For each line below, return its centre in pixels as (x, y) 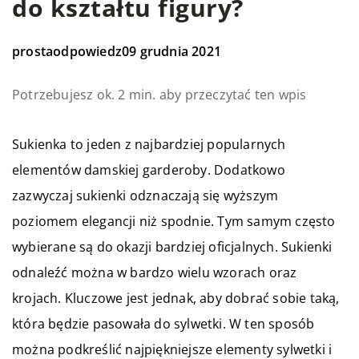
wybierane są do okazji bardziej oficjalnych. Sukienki (172, 247)
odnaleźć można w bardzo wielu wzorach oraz (155, 273)
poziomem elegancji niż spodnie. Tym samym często (174, 222)
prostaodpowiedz (67, 52)
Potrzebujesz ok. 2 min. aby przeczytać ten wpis (159, 95)
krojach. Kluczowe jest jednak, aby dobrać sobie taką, (176, 298)
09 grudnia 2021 (171, 52)
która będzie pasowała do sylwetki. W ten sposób (163, 324)
